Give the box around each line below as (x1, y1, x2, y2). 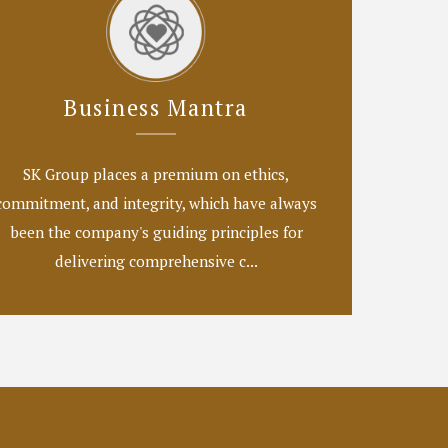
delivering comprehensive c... (54, 250, 258, 271)
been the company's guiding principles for (9, 221, 303, 242)
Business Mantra (64, 92, 248, 122)
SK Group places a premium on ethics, (23, 163, 289, 184)
